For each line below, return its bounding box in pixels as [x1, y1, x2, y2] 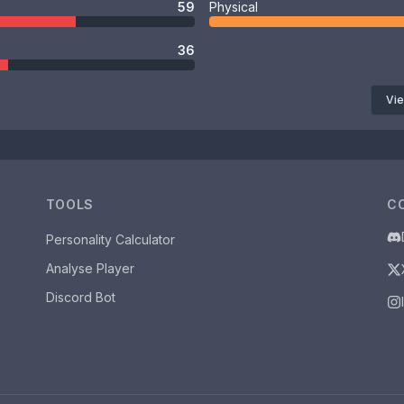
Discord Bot [45, 289, 115, 305]
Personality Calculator [45, 232, 175, 247]
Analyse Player [45, 261, 134, 276]
